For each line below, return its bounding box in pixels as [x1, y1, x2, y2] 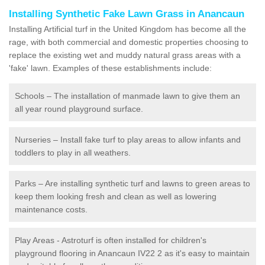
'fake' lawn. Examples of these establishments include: [9, 63, 212, 73]
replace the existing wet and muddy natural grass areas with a [9, 50, 241, 60]
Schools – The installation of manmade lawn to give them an [15, 91, 240, 101]
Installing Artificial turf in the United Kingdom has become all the [9, 24, 246, 34]
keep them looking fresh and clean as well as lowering [15, 191, 216, 201]
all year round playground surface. [15, 104, 143, 114]
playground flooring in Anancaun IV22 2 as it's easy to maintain [15, 248, 250, 258]
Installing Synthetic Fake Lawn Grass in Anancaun [9, 8, 244, 20]
